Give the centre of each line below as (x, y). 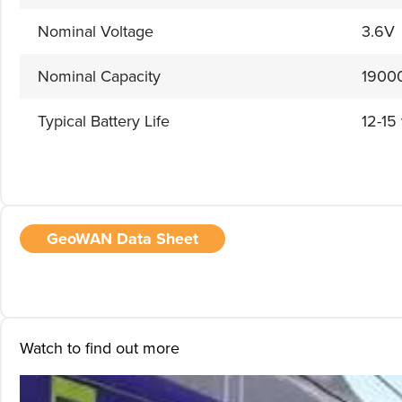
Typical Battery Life (104, 121)
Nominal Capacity (99, 76)
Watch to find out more (100, 348)
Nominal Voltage (96, 31)
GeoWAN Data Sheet (122, 238)
